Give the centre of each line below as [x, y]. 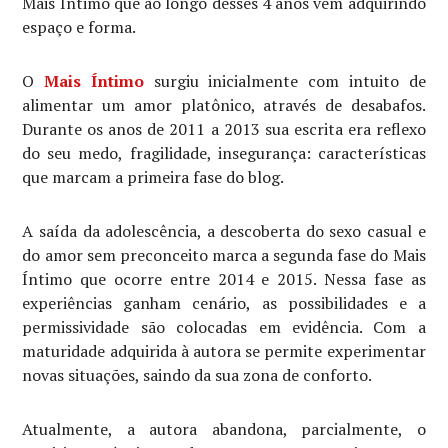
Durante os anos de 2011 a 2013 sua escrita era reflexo [224, 128]
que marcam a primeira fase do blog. [153, 176]
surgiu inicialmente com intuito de [284, 80]
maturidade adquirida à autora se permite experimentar [224, 350]
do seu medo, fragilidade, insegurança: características [224, 152]
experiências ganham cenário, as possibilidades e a [224, 302]
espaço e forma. [79, 26]
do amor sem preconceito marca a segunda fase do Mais [224, 254]
